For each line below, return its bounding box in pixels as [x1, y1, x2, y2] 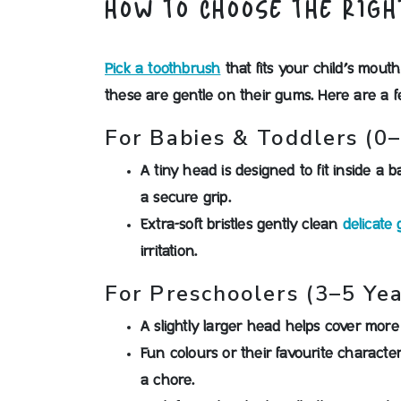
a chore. [141, 373, 195, 388]
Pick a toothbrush [105, 62, 221, 76]
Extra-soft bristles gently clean [141, 218, 343, 232]
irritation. [141, 244, 198, 259]
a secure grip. [141, 191, 231, 205]
